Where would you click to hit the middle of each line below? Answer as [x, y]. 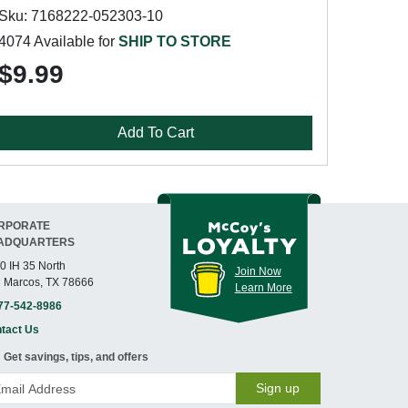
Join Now [258, 271]
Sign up [278, 388]
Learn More [263, 287]
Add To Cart [155, 133]
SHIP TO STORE [175, 41]
